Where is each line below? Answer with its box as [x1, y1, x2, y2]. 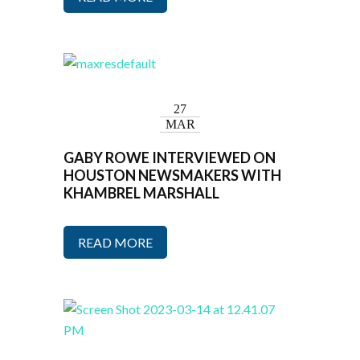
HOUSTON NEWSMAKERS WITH [63, 166, 281, 185]
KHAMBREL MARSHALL [63, 184, 219, 202]
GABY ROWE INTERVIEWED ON [63, 149, 276, 167]
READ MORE [78, 235, 153, 251]
